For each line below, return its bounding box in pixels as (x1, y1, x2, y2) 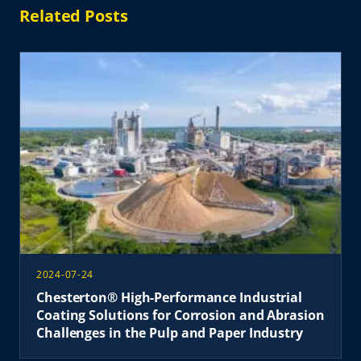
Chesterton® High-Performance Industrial (36, 288, 303, 306)
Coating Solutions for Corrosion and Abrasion (36, 305, 325, 324)
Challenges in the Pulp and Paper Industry (36, 323, 303, 342)
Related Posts (19, 5, 128, 27)
